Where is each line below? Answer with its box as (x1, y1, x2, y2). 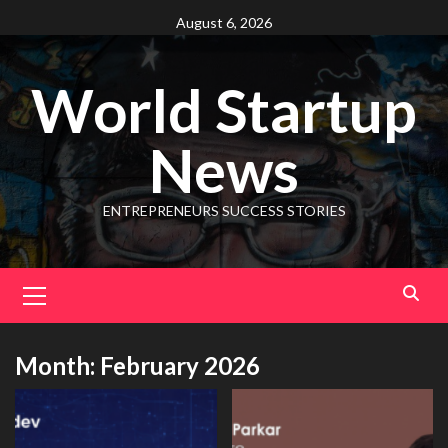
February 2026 (100, 351, 260, 380)
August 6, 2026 (176, 14, 272, 31)
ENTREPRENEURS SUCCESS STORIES (102, 202, 346, 219)
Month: (15, 351, 100, 380)
